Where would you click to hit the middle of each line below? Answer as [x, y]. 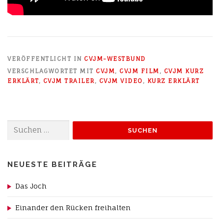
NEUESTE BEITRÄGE [52, 164]
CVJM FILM [139, 71]
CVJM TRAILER [69, 81]
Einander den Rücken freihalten [73, 207]
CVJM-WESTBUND [115, 59]
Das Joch [31, 186]
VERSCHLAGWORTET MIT [52, 71]
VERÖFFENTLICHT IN [46, 59]
